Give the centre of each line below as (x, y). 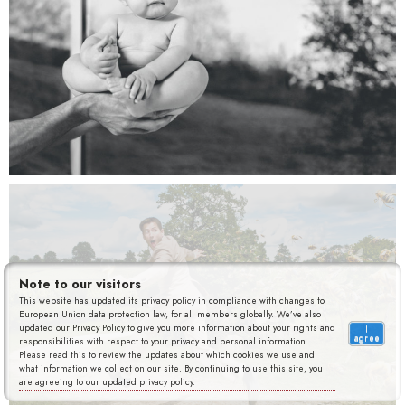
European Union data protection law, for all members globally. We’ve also (170, 314)
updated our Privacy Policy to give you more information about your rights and (178, 328)
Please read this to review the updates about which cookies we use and (167, 355)
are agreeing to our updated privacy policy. (108, 382)
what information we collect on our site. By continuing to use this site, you (171, 368)
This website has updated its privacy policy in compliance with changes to (172, 301)
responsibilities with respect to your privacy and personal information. (164, 341)
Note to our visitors (80, 284)
